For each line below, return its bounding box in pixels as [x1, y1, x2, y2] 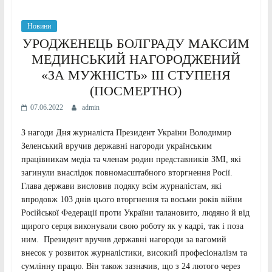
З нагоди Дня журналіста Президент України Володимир [21, 128, 231, 138]
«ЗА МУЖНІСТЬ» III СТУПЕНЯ [41, 67, 231, 83]
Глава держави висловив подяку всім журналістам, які [21, 182, 222, 191]
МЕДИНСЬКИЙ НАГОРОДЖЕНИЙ [31, 52, 240, 67]
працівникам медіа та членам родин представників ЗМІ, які [21, 155, 241, 165]
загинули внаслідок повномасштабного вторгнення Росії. [21, 168, 233, 178]
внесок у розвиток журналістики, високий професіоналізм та [21, 248, 247, 258]
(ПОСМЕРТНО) [90, 83, 182, 99]
